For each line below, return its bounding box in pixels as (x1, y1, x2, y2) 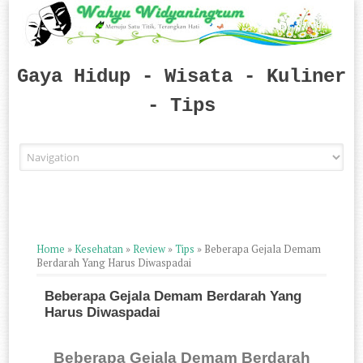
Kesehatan (75, 242, 124, 256)
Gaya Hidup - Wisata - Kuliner (17, 66, 346, 88)
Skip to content (181, 145, 260, 158)
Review (133, 242, 166, 256)
